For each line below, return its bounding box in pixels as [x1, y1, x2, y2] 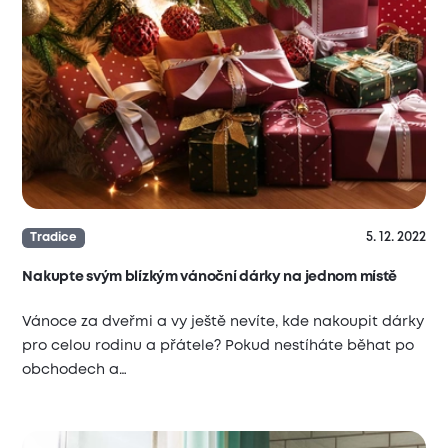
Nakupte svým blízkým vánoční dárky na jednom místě [22, 271, 398, 284]
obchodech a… [22, 363, 128, 376]
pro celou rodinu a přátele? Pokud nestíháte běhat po [22, 339, 415, 352]
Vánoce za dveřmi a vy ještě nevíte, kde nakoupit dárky [22, 315, 425, 328]
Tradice [29, 232, 77, 244]
